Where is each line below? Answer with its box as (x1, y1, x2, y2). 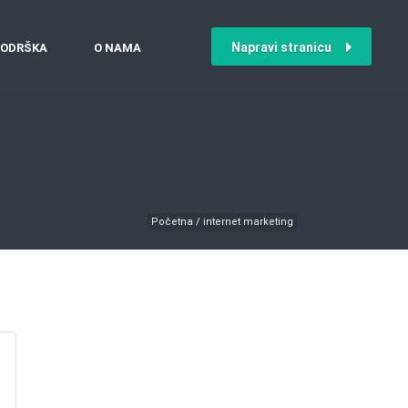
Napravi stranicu (231, 40, 331, 55)
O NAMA (94, 41, 141, 55)
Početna (151, 216, 193, 228)
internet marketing (200, 216, 293, 228)
